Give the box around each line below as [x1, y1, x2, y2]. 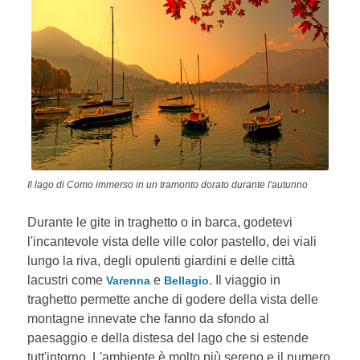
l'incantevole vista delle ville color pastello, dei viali [27, 235, 317, 249]
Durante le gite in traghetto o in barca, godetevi [27, 215, 293, 230]
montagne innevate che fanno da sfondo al [27, 312, 270, 326]
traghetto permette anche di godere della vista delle [27, 292, 319, 307]
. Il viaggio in [209, 273, 281, 288]
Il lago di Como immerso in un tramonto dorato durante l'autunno [27, 179, 309, 191]
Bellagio [164, 274, 210, 288]
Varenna [106, 274, 154, 288]
